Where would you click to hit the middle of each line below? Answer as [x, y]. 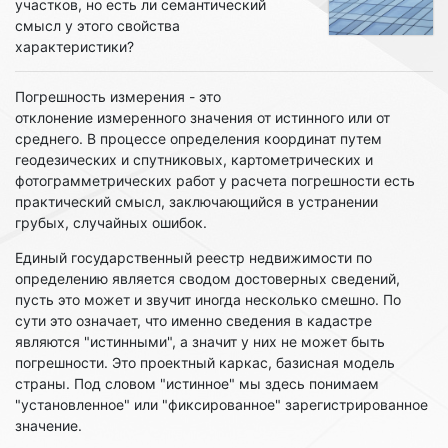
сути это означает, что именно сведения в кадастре [193, 320]
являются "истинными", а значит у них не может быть [200, 341]
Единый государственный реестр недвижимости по [193, 257]
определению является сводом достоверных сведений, [207, 278]
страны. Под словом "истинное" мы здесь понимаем [197, 383]
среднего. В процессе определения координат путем [198, 138]
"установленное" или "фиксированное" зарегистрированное [221, 404]
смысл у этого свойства [97, 25]
